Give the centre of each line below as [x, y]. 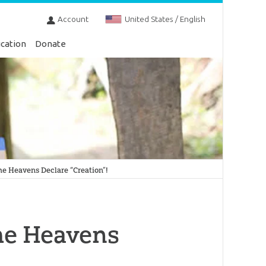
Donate [51, 44]
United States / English [165, 19]
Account [73, 19]
